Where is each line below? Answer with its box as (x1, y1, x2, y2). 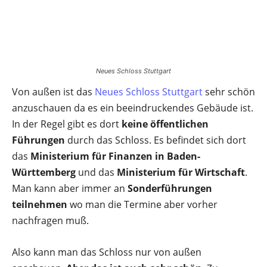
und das (76, 166, 117, 179)
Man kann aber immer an (12, 182, 128, 195)
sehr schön (203, 85, 255, 98)
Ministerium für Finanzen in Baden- (30, 150, 200, 163)
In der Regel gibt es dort (12, 117, 122, 131)
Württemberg (12, 166, 76, 179)
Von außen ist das (12, 85, 95, 98)
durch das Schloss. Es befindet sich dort (65, 133, 246, 147)
